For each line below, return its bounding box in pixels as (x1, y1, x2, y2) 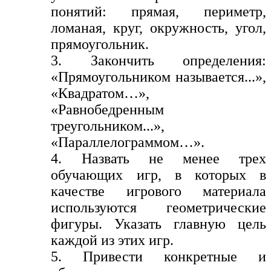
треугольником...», (51, 117, 165, 134)
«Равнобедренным (51, 101, 165, 117)
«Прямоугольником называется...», (51, 68, 266, 85)
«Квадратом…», (51, 85, 150, 101)
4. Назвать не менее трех (51, 150, 266, 166)
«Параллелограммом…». (51, 134, 205, 150)
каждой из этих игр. (51, 232, 174, 248)
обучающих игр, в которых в (51, 166, 266, 183)
